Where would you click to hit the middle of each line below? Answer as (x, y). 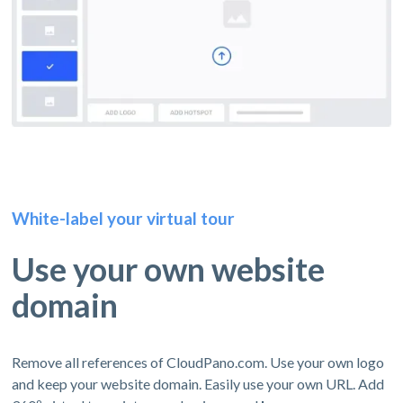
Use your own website (169, 269)
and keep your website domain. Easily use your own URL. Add (198, 383)
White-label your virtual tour (124, 218)
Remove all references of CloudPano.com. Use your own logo (198, 362)
